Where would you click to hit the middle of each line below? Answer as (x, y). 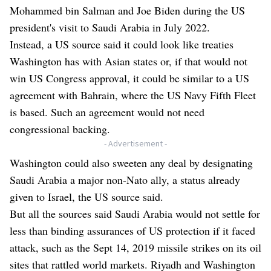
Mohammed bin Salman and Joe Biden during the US (127, 11)
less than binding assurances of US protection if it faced (132, 231)
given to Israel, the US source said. (87, 197)
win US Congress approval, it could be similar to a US (129, 78)
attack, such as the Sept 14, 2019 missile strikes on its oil (135, 248)
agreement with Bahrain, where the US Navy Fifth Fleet (133, 95)
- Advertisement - (135, 144)
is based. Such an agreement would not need (107, 112)
